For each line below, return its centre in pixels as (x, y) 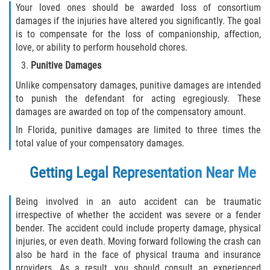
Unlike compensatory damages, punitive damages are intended (138, 86)
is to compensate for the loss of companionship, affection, (138, 34)
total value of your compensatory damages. (100, 143)
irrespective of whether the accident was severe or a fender (138, 215)
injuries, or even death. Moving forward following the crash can (138, 242)
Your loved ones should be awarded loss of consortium (138, 8)
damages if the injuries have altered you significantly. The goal (138, 21)
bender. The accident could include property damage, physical (138, 228)
